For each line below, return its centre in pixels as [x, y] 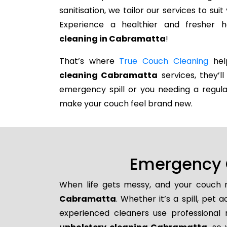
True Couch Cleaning [164, 61]
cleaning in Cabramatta [112, 39]
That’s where [89, 61]
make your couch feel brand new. [126, 104]
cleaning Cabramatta [109, 75]
